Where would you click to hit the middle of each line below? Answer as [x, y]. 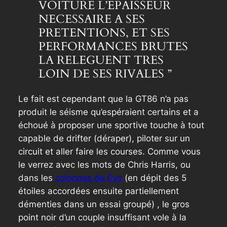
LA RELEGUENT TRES [101, 60]
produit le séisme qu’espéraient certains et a [108, 112]
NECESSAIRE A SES [91, 19]
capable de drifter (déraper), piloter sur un [104, 139]
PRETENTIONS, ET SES [104, 33]
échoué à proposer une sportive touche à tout [111, 125]
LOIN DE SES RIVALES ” [105, 74]
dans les [36, 178]
